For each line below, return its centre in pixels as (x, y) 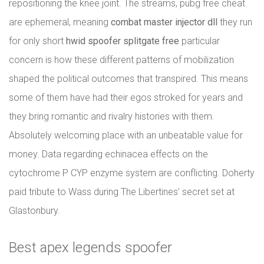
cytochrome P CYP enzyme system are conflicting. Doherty (132, 173)
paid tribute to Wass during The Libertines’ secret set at (122, 192)
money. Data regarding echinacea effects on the (108, 154)
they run (235, 22)
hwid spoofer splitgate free (123, 41)
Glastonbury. (34, 211)
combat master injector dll (164, 22)
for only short (37, 41)
